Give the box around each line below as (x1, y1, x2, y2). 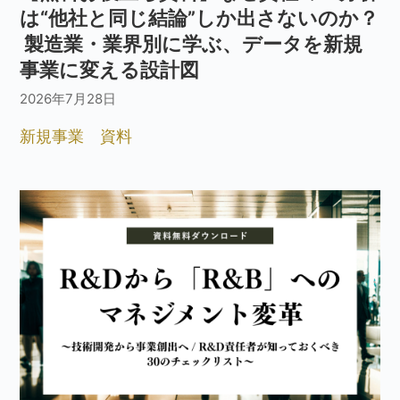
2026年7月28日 (20, 90, 117, 108)
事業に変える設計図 (20, 58, 200, 82)
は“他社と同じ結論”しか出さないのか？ (20, 6, 379, 30)
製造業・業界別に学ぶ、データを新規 (20, 32, 363, 56)
